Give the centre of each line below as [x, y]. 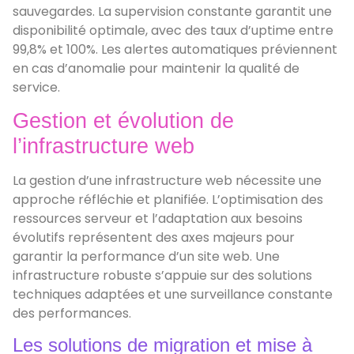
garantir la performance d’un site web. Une [146, 257]
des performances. [72, 314]
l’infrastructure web [104, 147]
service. [36, 87]
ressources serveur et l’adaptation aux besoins [158, 219]
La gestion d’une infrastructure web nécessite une [167, 181]
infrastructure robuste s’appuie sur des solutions [162, 276]
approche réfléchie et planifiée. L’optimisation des [168, 200]
